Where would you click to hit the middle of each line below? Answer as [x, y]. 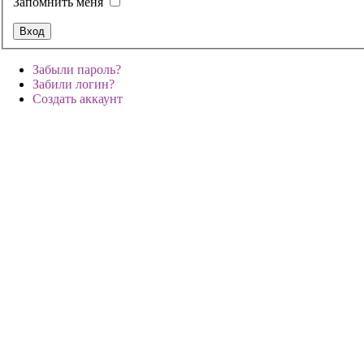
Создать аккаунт [78, 98]
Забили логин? [74, 84]
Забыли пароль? [77, 69]
